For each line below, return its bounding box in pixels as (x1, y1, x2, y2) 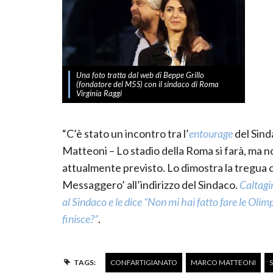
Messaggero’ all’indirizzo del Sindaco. (62, 177, 239, 191)
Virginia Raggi (76, 88, 122, 98)
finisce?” (62, 211, 98, 225)
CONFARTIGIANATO (110, 257, 177, 267)
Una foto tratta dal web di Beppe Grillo (76, 69, 204, 80)
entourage (189, 126, 233, 140)
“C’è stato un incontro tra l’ (62, 126, 189, 140)
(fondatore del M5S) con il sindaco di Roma (76, 79, 219, 89)
